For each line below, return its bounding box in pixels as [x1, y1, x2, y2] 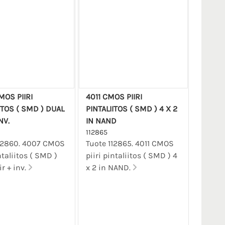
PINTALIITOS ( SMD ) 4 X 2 [85, 103, 177, 114]
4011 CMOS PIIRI [85, 91, 142, 101]
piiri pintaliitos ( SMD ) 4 [85, 150, 177, 160]
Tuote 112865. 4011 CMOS [85, 138, 174, 148]
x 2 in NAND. [85, 162, 133, 172]
